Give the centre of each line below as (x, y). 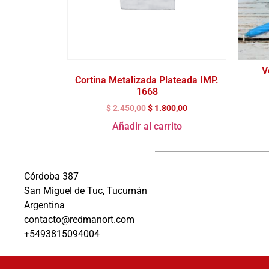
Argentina (44, 205)
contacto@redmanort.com (79, 219)
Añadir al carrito (147, 126)
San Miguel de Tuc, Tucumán (86, 190)
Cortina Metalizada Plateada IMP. (147, 80)
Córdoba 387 (51, 176)
